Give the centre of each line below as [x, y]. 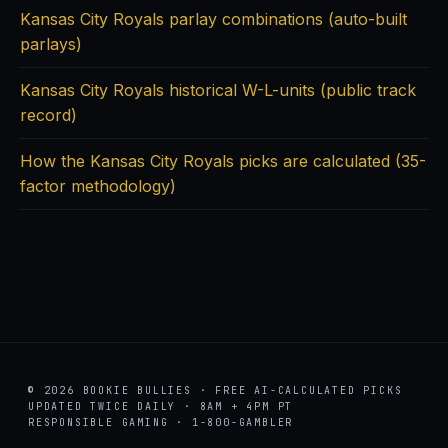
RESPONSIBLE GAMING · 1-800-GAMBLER [161, 422]
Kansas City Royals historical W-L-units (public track [218, 90]
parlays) [51, 44]
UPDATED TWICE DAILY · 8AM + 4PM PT [161, 406]
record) [48, 115]
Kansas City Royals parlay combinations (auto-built [213, 19]
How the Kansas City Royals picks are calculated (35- [223, 161]
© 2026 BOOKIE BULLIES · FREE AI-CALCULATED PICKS [215, 390]
